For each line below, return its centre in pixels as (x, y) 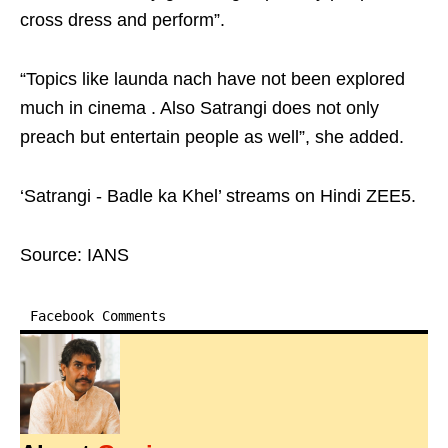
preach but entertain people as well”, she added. (212, 137)
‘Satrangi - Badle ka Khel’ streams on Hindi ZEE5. (218, 196)
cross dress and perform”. (122, 20)
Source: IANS (74, 255)
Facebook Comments (98, 316)
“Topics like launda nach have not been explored (212, 79)
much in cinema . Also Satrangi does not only (199, 108)
